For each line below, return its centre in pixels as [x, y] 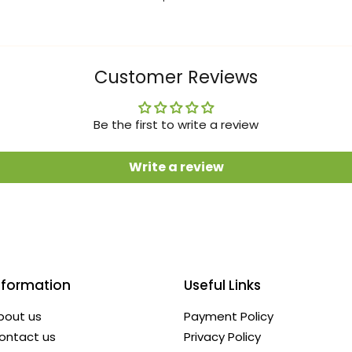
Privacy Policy [222, 337]
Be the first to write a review [176, 125]
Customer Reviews [176, 77]
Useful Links [222, 286]
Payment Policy [229, 317]
